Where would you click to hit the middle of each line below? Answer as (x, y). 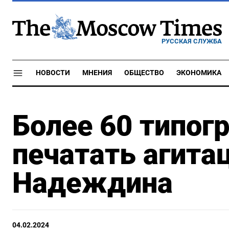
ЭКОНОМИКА (199, 73)
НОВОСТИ (53, 73)
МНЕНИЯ (97, 73)
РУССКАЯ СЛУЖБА (192, 41)
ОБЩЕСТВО (144, 73)
